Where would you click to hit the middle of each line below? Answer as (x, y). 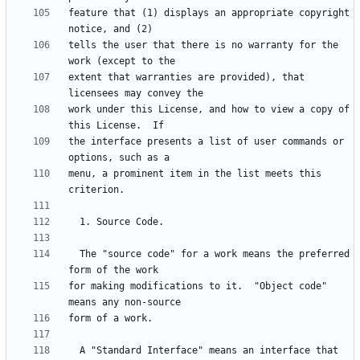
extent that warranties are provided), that (186, 78)
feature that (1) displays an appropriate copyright (209, 13)
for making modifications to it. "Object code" (198, 286)
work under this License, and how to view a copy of (209, 110)
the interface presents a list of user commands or (206, 142)
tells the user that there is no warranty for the (203, 45)
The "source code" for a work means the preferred (74, 254)
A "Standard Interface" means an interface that (74, 351)
